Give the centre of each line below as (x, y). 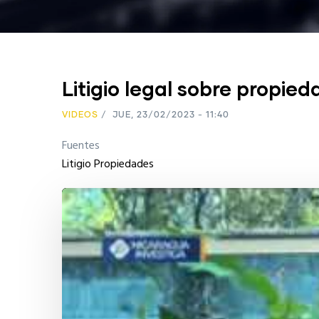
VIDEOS (80, 115)
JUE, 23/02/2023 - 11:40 (169, 115)
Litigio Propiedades (108, 164)
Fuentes (81, 146)
